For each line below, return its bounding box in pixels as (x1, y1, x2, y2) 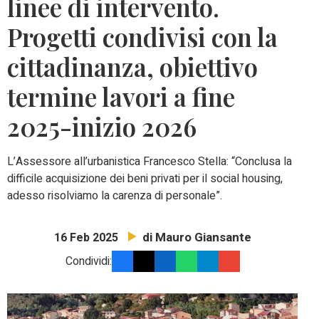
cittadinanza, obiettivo (7, 50, 258, 84)
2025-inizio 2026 (7, 110, 197, 144)
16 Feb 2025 (53, 229, 118, 247)
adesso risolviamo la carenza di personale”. (7, 187, 222, 205)
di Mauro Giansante (142, 229, 251, 247)
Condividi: (65, 253, 112, 271)
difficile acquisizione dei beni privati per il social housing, (7, 170, 283, 188)
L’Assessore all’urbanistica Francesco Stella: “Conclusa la (7, 153, 292, 171)
